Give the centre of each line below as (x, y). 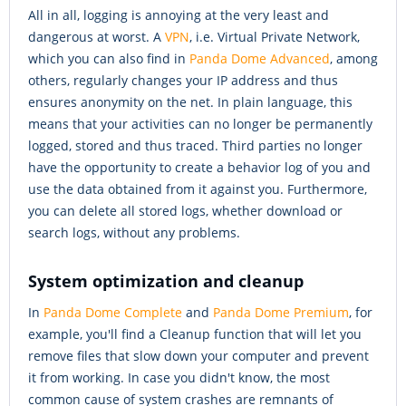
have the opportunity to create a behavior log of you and (199, 168)
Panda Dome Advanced (260, 59)
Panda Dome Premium (281, 313)
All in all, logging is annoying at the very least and (179, 15)
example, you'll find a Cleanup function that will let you (195, 334)
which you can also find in (109, 59)
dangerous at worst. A (97, 37)
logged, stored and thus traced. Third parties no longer (195, 146)
